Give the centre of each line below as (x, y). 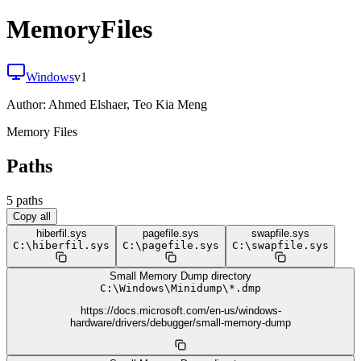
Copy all (32, 216)
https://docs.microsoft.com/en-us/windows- (180, 311)
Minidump (197, 288)
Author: (27, 104)
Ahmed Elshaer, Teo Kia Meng (128, 104)
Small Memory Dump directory (180, 276)
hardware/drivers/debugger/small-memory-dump (180, 323)
